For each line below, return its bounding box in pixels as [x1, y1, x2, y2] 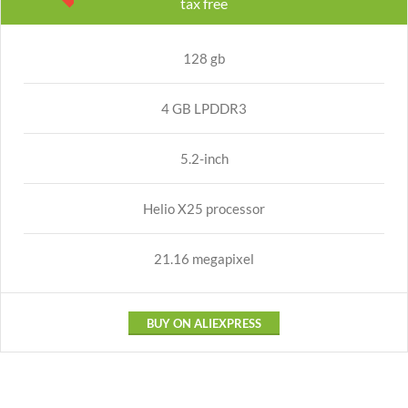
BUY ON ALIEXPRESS [147, 316, 261, 331]
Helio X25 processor [143, 200, 265, 217]
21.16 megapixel [154, 250, 254, 267]
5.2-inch [179, 150, 229, 167]
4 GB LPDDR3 [161, 100, 247, 117]
